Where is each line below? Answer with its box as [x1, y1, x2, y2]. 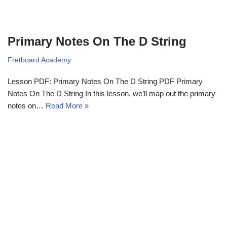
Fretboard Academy [8, 56, 71, 64]
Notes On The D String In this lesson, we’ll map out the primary [8, 89, 215, 98]
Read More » [46, 101, 89, 110]
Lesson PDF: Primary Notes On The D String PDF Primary [8, 77, 203, 86]
